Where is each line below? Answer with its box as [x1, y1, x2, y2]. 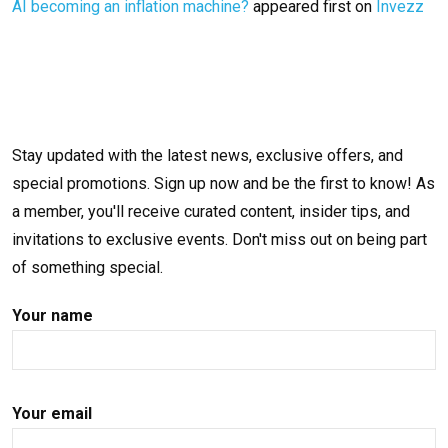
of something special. [12, 258, 163, 278]
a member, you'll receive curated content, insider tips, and [12, 202, 410, 222]
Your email [12, 404, 92, 424]
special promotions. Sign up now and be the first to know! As [12, 174, 435, 194]
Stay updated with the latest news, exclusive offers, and [12, 146, 403, 166]
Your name [12, 306, 93, 326]
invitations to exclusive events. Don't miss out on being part [12, 230, 427, 250]
